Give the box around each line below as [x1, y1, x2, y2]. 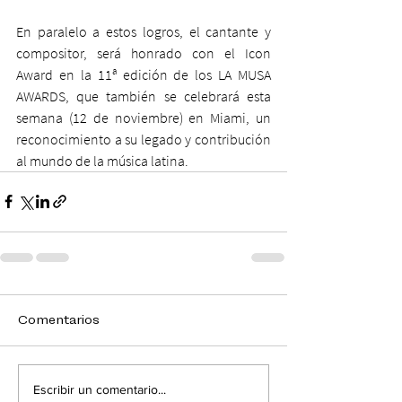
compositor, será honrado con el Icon [16, 43, 271, 62]
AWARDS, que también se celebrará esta [16, 86, 271, 105]
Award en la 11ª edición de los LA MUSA [16, 65, 271, 83]
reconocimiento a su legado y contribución [16, 129, 271, 148]
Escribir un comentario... [33, 382, 166, 398]
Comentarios [18, 313, 100, 327]
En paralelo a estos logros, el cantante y [16, 22, 271, 40]
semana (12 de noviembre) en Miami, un [16, 108, 271, 127]
